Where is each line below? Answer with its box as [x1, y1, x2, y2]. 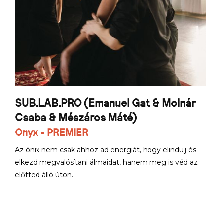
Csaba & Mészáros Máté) [15, 111, 139, 124]
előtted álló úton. [15, 170, 73, 179]
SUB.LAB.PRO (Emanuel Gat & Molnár [15, 96, 196, 110]
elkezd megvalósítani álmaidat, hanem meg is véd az [15, 158, 198, 167]
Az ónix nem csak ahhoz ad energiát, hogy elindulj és [15, 146, 196, 154]
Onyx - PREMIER [15, 126, 88, 138]
